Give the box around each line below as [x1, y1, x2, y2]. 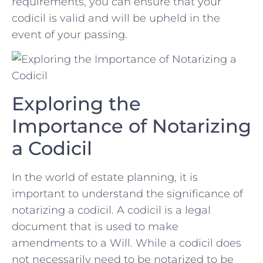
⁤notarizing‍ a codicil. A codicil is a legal [12, 203, 211, 217]
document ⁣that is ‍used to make [12, 220, 178, 233]
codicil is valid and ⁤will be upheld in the [12, 11, 220, 25]
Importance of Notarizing [12, 114, 251, 137]
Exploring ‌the [12, 92, 141, 115]
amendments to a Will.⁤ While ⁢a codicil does [12, 236, 241, 249]
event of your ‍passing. [12, 28, 127, 41]
